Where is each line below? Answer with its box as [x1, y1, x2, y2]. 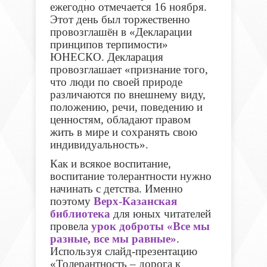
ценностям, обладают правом [49, 113, 191, 126]
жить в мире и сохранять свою [49, 126, 197, 139]
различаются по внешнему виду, [49, 88, 206, 101]
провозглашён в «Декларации [49, 26, 192, 39]
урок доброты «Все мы [91, 220, 210, 233]
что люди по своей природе [49, 76, 182, 89]
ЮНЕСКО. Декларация [49, 51, 163, 64]
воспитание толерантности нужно [49, 170, 212, 183]
